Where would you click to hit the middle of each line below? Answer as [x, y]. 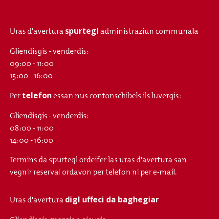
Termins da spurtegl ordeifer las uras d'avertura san [98, 160]
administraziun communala [149, 31]
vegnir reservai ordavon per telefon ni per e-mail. [93, 172]
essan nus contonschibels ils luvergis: [117, 95]
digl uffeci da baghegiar [112, 200]
